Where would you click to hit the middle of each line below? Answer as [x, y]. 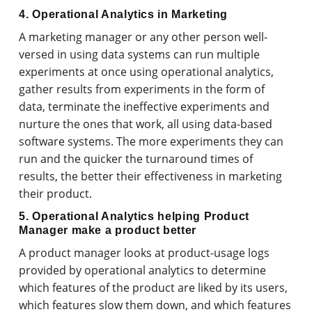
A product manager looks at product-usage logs [145, 252]
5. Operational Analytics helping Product [134, 216]
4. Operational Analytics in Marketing [124, 14]
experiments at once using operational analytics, [147, 71]
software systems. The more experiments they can [151, 141]
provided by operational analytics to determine [143, 270]
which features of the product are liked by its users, [154, 287]
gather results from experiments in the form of [142, 89]
